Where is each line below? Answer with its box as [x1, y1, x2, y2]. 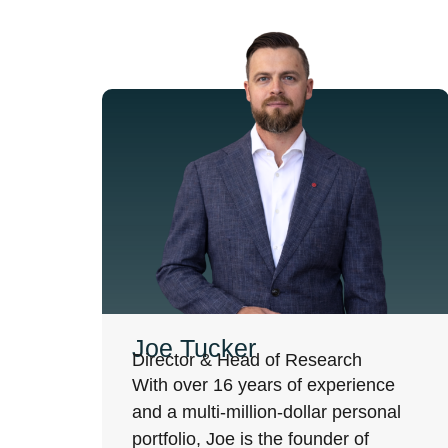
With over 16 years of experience [132, 375, 395, 395]
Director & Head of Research [132, 350, 362, 370]
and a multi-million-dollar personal [132, 402, 401, 422]
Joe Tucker [132, 334, 256, 362]
